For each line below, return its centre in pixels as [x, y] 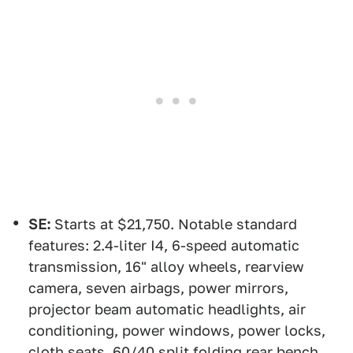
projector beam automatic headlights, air [167, 309]
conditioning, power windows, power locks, [177, 331]
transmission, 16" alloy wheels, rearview [166, 267]
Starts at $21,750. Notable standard [174, 224]
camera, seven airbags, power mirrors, [158, 288]
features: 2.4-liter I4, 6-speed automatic [164, 245]
